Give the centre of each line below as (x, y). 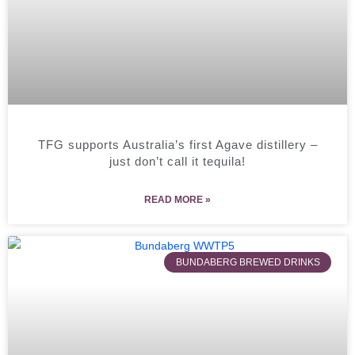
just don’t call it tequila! (177, 161)
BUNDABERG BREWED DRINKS (248, 263)
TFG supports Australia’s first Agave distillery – (177, 144)
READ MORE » (177, 199)
